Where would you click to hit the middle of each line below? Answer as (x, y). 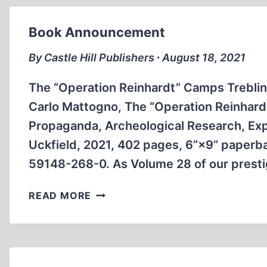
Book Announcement (97, 32)
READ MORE (60, 195)
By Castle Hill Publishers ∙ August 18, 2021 (137, 58)
